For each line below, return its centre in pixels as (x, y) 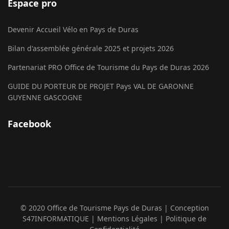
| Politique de (183, 219)
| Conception (185, 208)
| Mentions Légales (125, 219)
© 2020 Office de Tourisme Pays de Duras (91, 208)
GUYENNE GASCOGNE (45, 98)
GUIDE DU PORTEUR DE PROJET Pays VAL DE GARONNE (101, 86)
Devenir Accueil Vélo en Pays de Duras (73, 30)
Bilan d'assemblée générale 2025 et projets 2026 (91, 49)
